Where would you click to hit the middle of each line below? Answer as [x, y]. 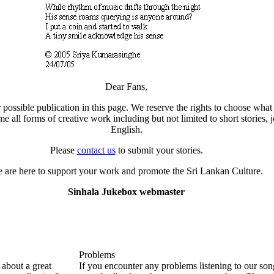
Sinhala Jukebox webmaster [126, 192]
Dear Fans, [126, 87]
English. [126, 129]
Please [63, 150]
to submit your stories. [159, 150]
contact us [96, 150]
